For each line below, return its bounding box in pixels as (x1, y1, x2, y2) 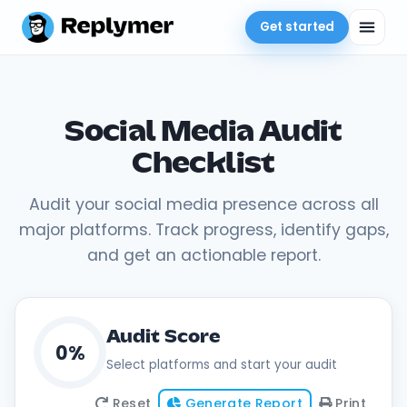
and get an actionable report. (86, 244, 321, 266)
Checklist (132, 152, 275, 177)
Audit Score (106, 330, 221, 345)
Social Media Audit (65, 120, 342, 145)
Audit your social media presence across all (28, 194, 379, 215)
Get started (260, 18, 334, 35)
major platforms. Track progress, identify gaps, (18, 219, 389, 241)
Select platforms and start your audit (106, 356, 337, 373)
